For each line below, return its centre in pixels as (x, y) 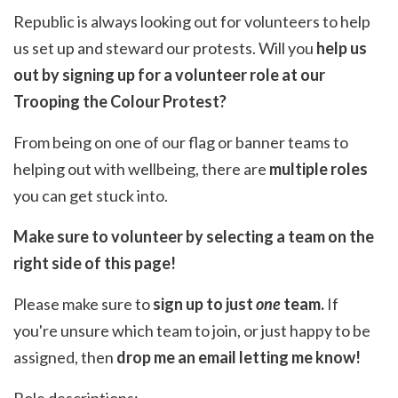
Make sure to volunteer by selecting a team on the (194, 237)
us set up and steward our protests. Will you (165, 48)
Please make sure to (83, 304)
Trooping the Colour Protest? (120, 102)
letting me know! (298, 358)
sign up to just (204, 304)
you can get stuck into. (91, 196)
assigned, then (65, 358)
